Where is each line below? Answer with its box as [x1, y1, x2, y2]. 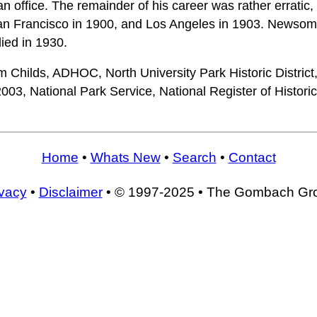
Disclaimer [38, 185, 103, 200]
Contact [228, 149, 276, 165]
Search [172, 149, 217, 165]
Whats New [90, 149, 161, 165]
